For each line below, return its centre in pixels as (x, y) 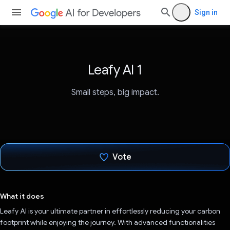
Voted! (122, 185)
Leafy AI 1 (115, 70)
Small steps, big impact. (115, 93)
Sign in (206, 12)
